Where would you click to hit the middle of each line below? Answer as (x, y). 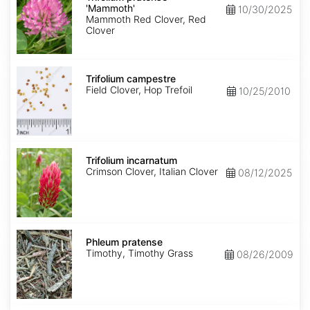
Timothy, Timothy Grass (139, 253)
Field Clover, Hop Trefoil (139, 90)
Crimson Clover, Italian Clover (152, 172)
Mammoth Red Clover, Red (146, 19)
